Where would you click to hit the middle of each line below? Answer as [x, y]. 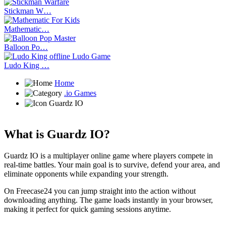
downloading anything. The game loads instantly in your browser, [108, 200]
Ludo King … [27, 65]
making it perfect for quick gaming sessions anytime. [88, 209]
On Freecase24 [28, 191]
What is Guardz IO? [57, 134]
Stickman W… [28, 11]
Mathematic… [27, 29]
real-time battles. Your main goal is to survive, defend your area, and [112, 164]
